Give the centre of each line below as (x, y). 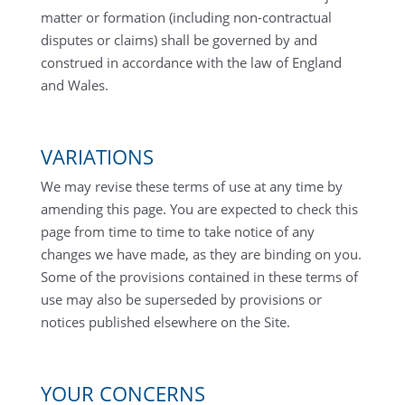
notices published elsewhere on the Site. (165, 322)
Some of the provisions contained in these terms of (199, 277)
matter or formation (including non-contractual (186, 17)
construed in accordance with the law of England (191, 62)
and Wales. (74, 85)
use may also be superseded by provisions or (181, 299)
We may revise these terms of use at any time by (191, 186)
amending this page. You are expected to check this (199, 209)
